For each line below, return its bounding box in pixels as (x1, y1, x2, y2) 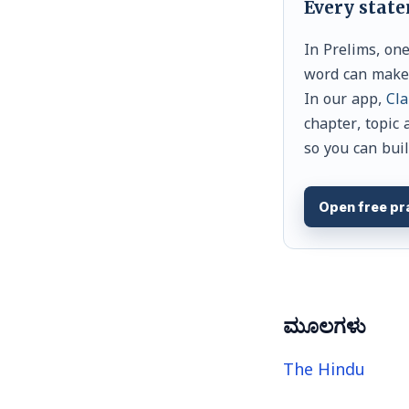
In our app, (304, 92, 386, 113)
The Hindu (283, 362, 365, 385)
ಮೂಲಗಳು (283, 313, 366, 339)
